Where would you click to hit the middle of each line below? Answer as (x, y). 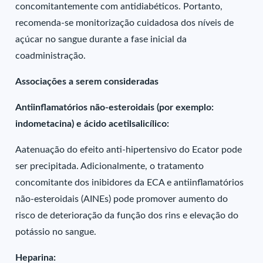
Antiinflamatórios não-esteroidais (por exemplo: (115, 107)
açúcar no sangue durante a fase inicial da (101, 39)
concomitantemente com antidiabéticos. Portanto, (119, 6)
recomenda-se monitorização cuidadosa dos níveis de (125, 23)
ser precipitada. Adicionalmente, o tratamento (110, 166)
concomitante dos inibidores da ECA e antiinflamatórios (130, 183)
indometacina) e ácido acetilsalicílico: (92, 124)
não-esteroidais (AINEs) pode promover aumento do (122, 199)
